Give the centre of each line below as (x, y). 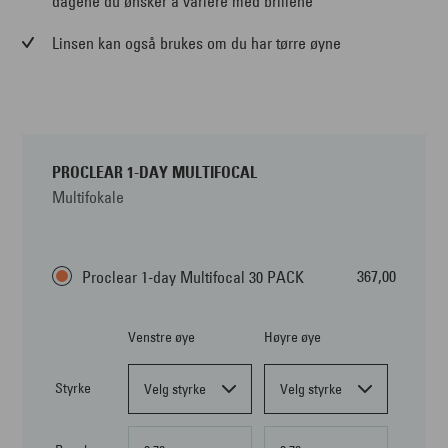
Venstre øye (162, 336)
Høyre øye (293, 336)
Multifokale (88, 196)
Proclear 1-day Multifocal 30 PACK (193, 276)
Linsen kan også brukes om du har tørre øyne (197, 42)
